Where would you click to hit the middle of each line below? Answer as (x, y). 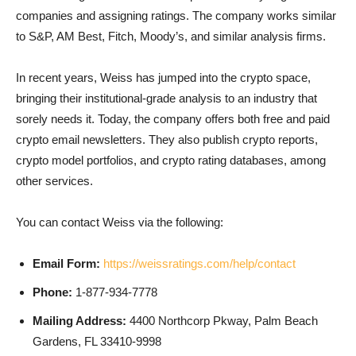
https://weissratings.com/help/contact (199, 263)
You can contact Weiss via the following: (120, 222)
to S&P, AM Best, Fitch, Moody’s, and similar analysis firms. (171, 36)
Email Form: (68, 263)
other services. (54, 180)
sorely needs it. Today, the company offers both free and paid (173, 118)
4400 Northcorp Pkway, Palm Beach (222, 320)
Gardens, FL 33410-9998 (97, 341)
